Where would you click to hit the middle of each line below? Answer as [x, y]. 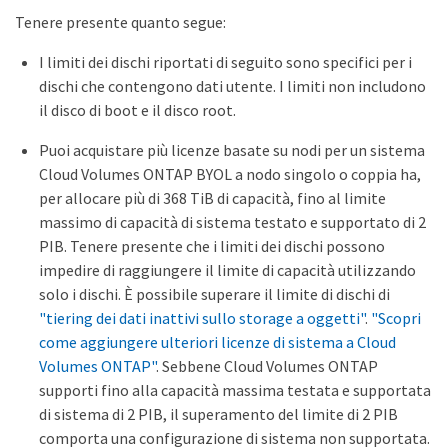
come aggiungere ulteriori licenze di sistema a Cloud [217, 342]
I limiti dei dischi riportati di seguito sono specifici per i [225, 62]
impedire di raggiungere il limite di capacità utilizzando [227, 270]
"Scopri [396, 318]
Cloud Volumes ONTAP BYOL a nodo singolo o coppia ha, [230, 174]
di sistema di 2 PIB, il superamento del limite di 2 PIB [218, 414]
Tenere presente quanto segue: [120, 22]
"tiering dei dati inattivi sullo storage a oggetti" [202, 318]
